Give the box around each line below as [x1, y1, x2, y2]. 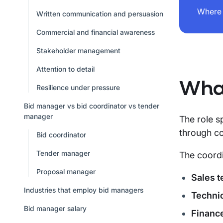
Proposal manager [36, 167, 96, 176]
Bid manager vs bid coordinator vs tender [24, 101, 159, 110]
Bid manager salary [24, 204, 87, 213]
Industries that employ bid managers [24, 185, 143, 194]
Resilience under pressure [36, 83, 120, 92]
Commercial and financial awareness [36, 27, 155, 36]
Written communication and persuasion [36, 9, 163, 18]
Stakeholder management [36, 46, 120, 55]
